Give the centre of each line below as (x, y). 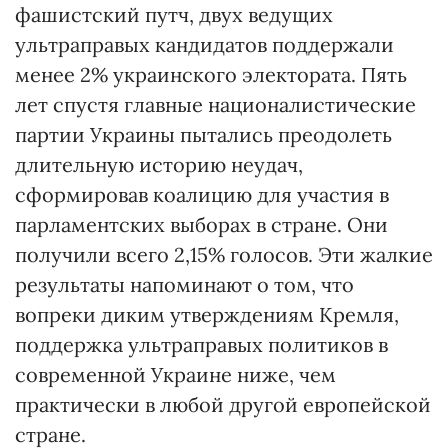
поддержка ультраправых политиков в (201, 345)
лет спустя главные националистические (215, 105)
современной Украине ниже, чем (175, 375)
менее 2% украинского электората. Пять (211, 75)
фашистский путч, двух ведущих (174, 15)
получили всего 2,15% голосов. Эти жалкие (224, 255)
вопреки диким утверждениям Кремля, (207, 315)
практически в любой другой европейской (223, 405)
